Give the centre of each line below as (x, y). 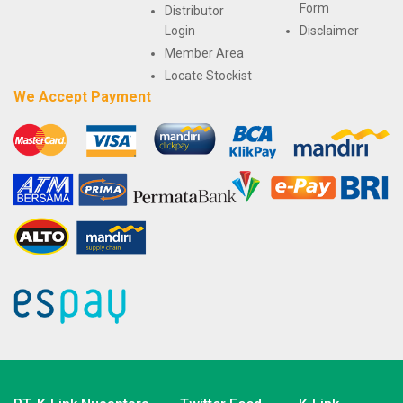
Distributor (195, 11)
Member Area (205, 54)
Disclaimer (329, 31)
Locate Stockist (209, 76)
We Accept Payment (82, 97)
